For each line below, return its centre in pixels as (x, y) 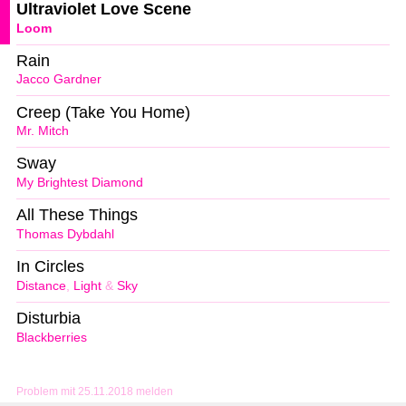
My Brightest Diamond (80, 183)
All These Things (77, 215)
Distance (41, 285)
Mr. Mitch (43, 131)
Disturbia (48, 319)
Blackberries (52, 337)
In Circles (50, 267)
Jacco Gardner (59, 80)
